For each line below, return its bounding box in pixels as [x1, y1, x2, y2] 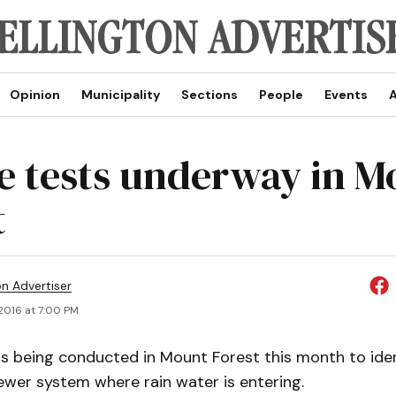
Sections [180, 87, 238, 103]
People [258, 87, 303, 103]
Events [324, 87, 368, 103]
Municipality [80, 87, 160, 103]
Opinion [9, 87, 60, 103]
